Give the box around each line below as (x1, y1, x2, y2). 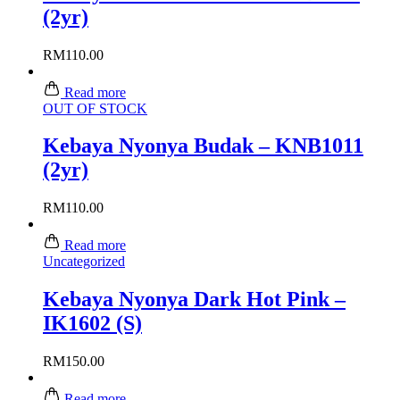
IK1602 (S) (43, 312, 142, 336)
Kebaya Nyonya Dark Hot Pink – (43, 287, 346, 312)
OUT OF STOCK (43, 100, 147, 116)
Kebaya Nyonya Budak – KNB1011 (43, 134, 363, 158)
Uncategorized (43, 254, 125, 270)
